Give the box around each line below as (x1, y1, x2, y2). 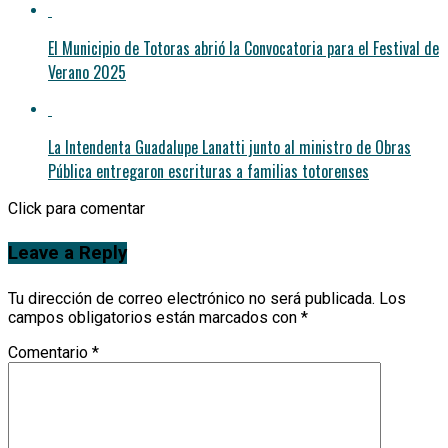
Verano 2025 (48, 59, 126, 84)
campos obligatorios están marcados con (8, 308, 301, 328)
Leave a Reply (8, 242, 127, 265)
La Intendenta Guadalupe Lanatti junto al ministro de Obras (48, 134, 411, 159)
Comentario (8, 343, 92, 363)
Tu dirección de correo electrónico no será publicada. (8, 289, 375, 309)
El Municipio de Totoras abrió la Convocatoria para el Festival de (48, 35, 439, 60)
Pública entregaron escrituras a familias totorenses (48, 158, 369, 183)
